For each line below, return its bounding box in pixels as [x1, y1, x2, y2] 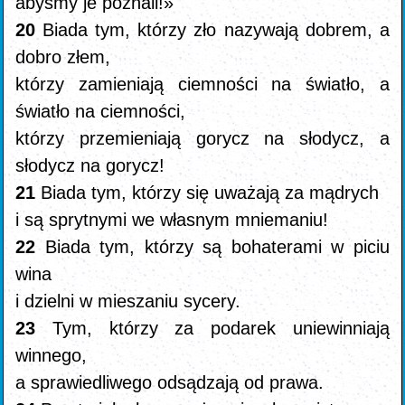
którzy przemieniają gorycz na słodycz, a [15, 128, 390, 148]
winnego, [15, 345, 88, 365]
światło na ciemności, [15, 101, 186, 121]
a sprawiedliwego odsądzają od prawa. [15, 372, 325, 392]
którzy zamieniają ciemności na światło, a [15, 74, 390, 94]
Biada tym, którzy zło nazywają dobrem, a [42, 20, 390, 40]
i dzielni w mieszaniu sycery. [15, 291, 241, 311]
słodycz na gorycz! [15, 155, 165, 175]
